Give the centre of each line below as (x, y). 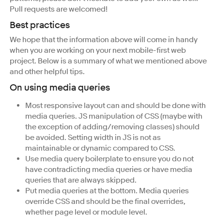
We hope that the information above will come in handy (104, 39)
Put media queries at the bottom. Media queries (107, 191)
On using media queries (60, 87)
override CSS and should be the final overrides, (105, 201)
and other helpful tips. (47, 71)
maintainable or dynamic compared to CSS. (100, 148)
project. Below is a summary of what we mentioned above (108, 61)
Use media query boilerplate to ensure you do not (109, 159)
